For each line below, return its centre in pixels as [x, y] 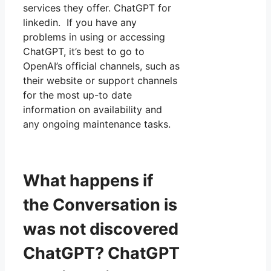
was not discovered [101, 229]
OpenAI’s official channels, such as [101, 66]
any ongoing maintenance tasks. [97, 124]
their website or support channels [100, 80]
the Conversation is [100, 204]
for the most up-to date [77, 95]
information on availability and [93, 109]
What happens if [88, 180]
